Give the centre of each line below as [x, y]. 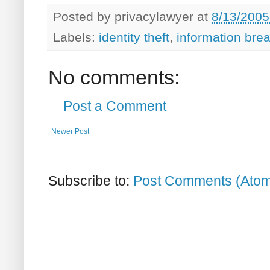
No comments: [114, 77]
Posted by [84, 17]
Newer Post [70, 131]
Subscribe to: [91, 181]
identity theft [134, 37]
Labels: [76, 37]
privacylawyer [154, 17]
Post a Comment [115, 106]
